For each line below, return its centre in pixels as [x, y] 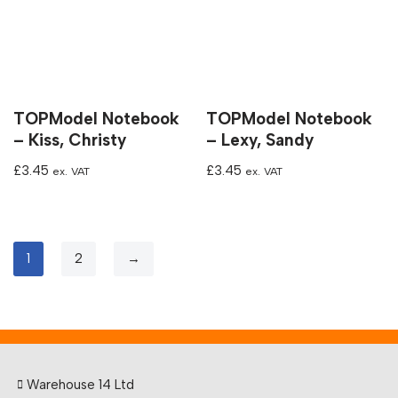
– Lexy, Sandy [260, 140]
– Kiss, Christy [70, 140]
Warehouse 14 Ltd [80, 385]
